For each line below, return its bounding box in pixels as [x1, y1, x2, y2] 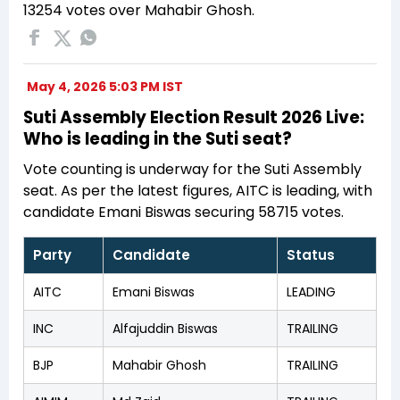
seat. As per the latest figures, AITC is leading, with [23, 179, 372, 201]
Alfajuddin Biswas [112, 319, 218, 337]
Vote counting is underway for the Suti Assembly [23, 158, 362, 179]
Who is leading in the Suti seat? [23, 126, 292, 151]
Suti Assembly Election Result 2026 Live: [23, 104, 364, 129]
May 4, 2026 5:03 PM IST [27, 77, 183, 96]
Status [287, 245, 335, 264]
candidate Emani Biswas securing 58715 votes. [23, 201, 344, 222]
